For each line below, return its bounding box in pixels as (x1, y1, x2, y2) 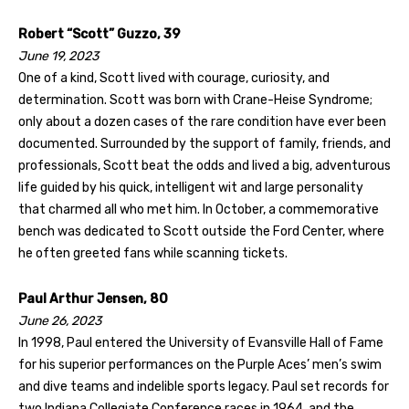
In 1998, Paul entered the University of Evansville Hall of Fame (18, 334, 383, 351)
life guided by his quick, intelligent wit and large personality (18, 179, 363, 195)
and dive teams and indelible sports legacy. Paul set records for (18, 378, 389, 394)
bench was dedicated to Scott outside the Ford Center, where (18, 223, 384, 239)
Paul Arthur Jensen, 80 (18, 290, 168, 307)
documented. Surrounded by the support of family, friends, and (18, 135, 391, 152)
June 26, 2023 (18, 312, 101, 329)
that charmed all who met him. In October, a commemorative (18, 201, 379, 217)
